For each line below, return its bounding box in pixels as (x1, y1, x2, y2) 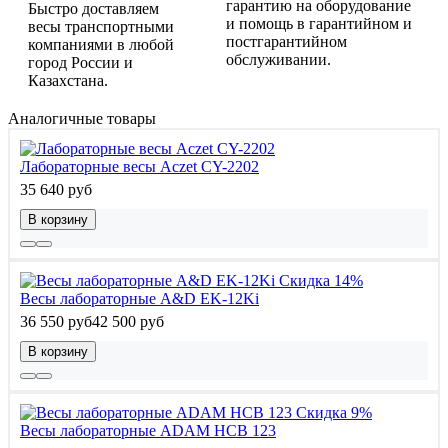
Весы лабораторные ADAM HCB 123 (20, 422, 276, 440)
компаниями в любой (28, 36, 174, 54)
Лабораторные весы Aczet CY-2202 (20, 158, 259, 176)
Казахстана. (28, 72, 108, 90)
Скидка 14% (279, 272, 363, 290)
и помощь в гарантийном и (226, 15, 412, 33)
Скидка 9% (296, 404, 372, 422)
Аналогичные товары (8, 110, 156, 128)
